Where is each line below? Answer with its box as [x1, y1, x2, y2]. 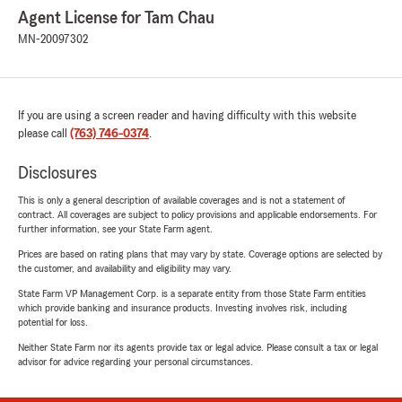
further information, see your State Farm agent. [18, 223, 213, 235]
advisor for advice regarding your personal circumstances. [18, 356, 253, 368]
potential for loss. [18, 317, 88, 328]
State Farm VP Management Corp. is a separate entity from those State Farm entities [18, 288, 366, 300]
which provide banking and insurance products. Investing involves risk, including [18, 302, 347, 314]
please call [18, 127, 70, 141]
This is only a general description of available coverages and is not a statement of [18, 195, 345, 206]
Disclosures [18, 164, 97, 183]
